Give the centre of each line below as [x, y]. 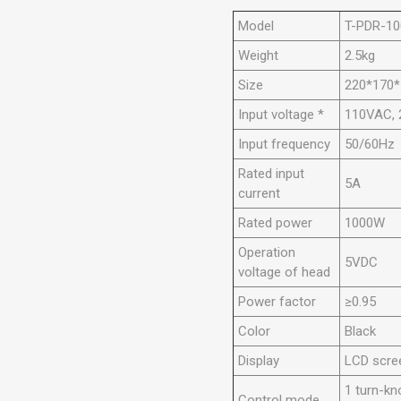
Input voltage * [282, 115]
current [260, 194]
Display [259, 361]
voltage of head [285, 273]
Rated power [276, 223]
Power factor [277, 302]
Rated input [272, 174]
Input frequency [285, 145]
